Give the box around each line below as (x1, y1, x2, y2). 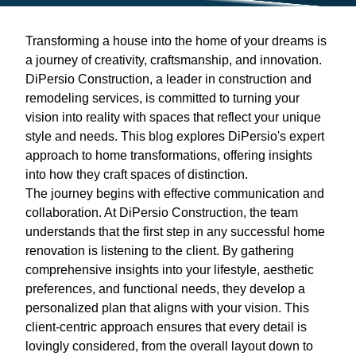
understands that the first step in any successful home (25, 224, 325, 238)
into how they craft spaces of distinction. (25, 167, 248, 181)
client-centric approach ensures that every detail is (25, 319, 307, 334)
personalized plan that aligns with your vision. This (25, 300, 309, 315)
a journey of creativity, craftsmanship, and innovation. (25, 52, 322, 67)
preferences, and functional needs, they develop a (25, 281, 305, 296)
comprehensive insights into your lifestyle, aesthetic (25, 262, 314, 277)
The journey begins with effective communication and (25, 186, 324, 200)
